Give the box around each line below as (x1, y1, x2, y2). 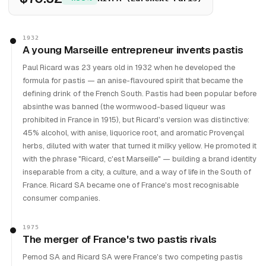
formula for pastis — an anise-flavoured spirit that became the (23, 75, 243, 85)
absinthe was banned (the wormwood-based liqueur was (23, 102, 226, 112)
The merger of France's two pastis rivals (23, 233, 217, 246)
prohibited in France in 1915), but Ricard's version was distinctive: (23, 115, 249, 125)
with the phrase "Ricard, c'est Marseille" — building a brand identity (23, 154, 256, 164)
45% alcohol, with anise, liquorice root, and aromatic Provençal (23, 128, 244, 138)
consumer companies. (23, 193, 100, 203)
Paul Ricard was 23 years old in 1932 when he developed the (23, 62, 235, 72)
